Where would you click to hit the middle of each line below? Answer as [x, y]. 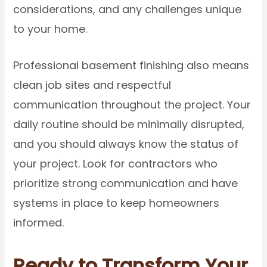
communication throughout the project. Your [132, 105]
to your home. [50, 29]
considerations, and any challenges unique [128, 9]
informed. [39, 223]
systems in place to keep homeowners [117, 203]
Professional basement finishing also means [131, 66]
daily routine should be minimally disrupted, [129, 125]
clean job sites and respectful [92, 85]
